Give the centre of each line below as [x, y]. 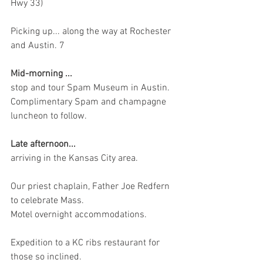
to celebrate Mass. [47, 201]
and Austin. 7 [38, 46]
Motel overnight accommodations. [79, 215]
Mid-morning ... [41, 74]
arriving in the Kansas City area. [74, 159]
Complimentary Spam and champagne [90, 102]
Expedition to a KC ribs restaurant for [86, 243]
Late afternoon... [44, 144]
